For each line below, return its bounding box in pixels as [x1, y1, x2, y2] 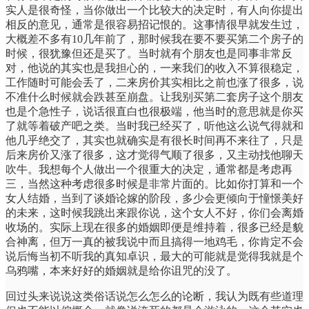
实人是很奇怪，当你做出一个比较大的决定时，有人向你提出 [6, 3, 303, 16]
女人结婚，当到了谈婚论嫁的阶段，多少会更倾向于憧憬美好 [6, 192, 303, 204]
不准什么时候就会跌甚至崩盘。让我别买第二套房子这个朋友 [6, 90, 303, 103]
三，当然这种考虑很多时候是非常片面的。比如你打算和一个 [6, 177, 303, 190]
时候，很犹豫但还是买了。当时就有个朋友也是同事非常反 [6, 47, 292, 59]
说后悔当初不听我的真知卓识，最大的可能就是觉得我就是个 [6, 250, 303, 262]
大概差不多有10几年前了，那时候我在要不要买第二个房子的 [6, 32, 303, 45]
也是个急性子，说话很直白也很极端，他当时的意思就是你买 [6, 105, 303, 117]
